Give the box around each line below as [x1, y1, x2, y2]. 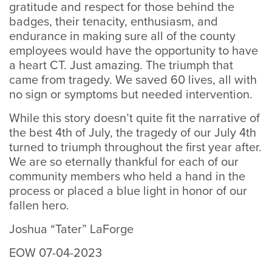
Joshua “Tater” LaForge [9, 222, 134, 237]
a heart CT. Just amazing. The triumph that [9, 58, 233, 73]
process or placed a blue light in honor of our [9, 184, 247, 199]
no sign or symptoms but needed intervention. [9, 87, 256, 102]
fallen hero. [9, 199, 72, 213]
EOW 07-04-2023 [9, 246, 102, 260]
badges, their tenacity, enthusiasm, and [9, 15, 218, 29]
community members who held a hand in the [9, 169, 245, 184]
